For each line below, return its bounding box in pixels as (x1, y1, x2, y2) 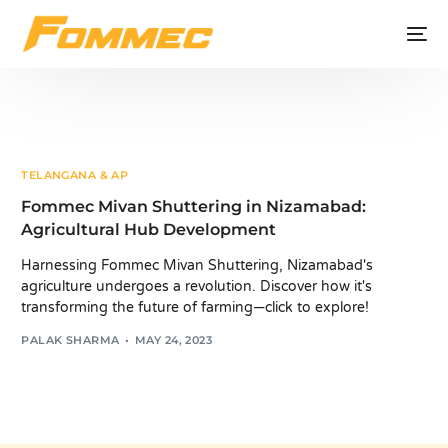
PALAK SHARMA (21, 332, 120, 347)
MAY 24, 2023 (134, 332, 213, 347)
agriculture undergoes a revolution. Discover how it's (21, 278, 373, 295)
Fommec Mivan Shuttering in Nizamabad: (21, 197, 367, 216)
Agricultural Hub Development (21, 220, 277, 239)
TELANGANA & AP (21, 168, 129, 182)
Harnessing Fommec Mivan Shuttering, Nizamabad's (21, 257, 374, 274)
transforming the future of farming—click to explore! (21, 299, 370, 316)
